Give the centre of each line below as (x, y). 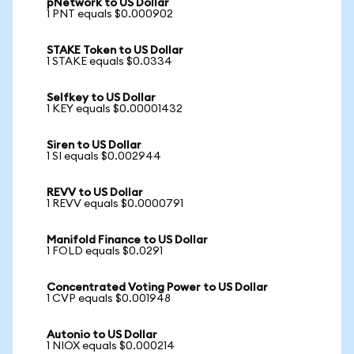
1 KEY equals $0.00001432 (115, 109)
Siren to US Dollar (94, 145)
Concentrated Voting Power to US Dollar (157, 288)
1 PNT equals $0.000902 (110, 14)
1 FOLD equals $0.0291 (105, 251)
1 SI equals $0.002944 (104, 156)
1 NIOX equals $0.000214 (111, 346)
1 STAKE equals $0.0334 (109, 62)
